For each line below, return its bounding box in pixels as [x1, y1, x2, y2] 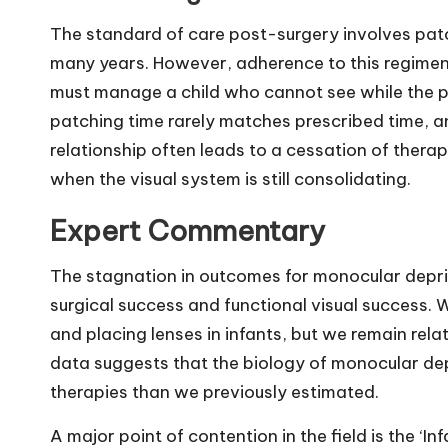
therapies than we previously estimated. [50, 381, 379, 403]
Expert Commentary [50, 213, 325, 248]
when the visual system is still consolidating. [50, 168, 411, 190]
